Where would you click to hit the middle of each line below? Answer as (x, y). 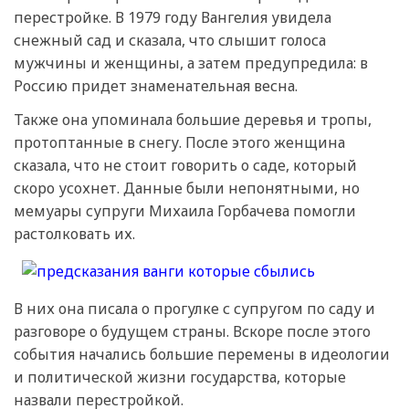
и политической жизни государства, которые (180, 377)
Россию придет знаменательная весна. (156, 85)
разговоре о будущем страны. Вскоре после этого (192, 331)
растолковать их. (74, 233)
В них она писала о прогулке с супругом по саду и (194, 308)
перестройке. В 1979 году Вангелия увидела (173, 17)
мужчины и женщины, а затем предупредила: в (191, 63)
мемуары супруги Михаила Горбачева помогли (185, 210)
